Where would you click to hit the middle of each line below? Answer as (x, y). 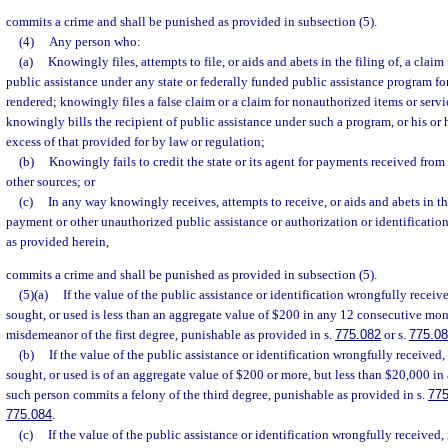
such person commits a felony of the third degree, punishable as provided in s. (217, 395)
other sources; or (50, 181)
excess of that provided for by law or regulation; (135, 141)
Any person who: (94, 41)
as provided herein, (57, 241)
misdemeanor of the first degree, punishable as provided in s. (170, 335)
